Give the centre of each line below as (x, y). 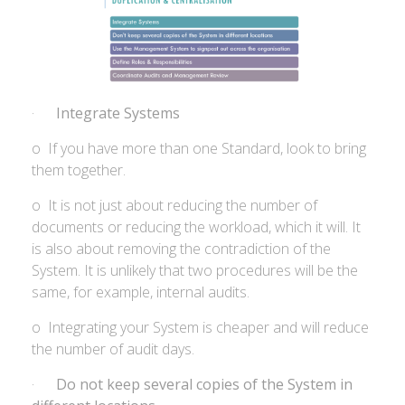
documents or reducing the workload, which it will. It (196, 227)
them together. (79, 170)
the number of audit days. (113, 349)
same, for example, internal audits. (141, 292)
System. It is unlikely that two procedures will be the (195, 270)
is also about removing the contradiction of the (181, 249)
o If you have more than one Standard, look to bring (199, 148)
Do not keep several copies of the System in (204, 384)
